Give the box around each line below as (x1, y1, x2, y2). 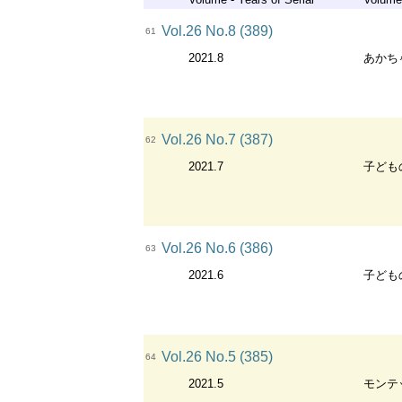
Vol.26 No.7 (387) (162, 132, 273, 147)
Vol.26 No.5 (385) (162, 349, 273, 364)
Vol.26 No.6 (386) (162, 240, 273, 256)
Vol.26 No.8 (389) (162, 23, 273, 39)
